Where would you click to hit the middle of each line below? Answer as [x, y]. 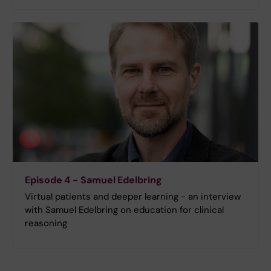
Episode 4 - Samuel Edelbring [93, 180]
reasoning [46, 224]
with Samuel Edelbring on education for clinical [124, 210]
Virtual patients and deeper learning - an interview [133, 197]
